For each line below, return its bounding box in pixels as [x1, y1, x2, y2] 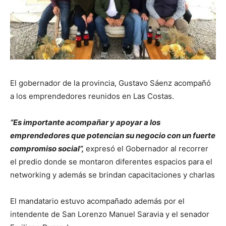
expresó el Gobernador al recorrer [86, 143, 208, 153]
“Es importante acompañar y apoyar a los [10, 117, 160, 127]
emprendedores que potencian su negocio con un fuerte [10, 130, 215, 140]
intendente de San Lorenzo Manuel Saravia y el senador [10, 209, 209, 219]
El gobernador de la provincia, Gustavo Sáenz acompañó [10, 78, 211, 88]
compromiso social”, [10, 143, 84, 153]
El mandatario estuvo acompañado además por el [10, 196, 185, 206]
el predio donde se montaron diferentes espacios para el [10, 156, 212, 166]
